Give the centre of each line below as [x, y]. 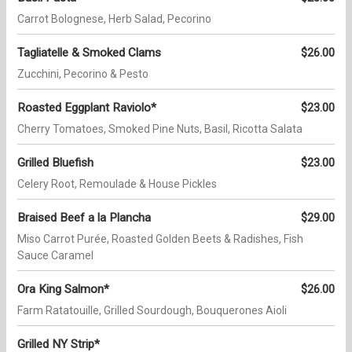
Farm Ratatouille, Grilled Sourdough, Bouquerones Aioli [152, 311]
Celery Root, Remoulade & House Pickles [117, 184]
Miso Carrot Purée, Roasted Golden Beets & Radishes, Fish [160, 239]
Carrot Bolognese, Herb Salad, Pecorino [114, 19]
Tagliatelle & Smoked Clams [89, 53]
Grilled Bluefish [55, 163]
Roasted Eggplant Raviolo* [87, 108]
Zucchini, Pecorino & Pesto [83, 74]
